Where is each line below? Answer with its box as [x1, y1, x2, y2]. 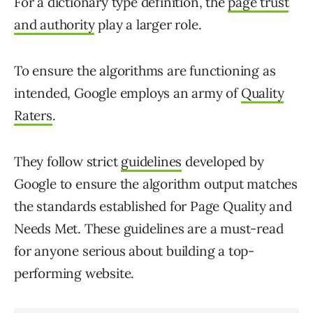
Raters [14, 107, 52, 124]
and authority [14, 16, 95, 34]
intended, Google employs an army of [14, 85, 241, 102]
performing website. [14, 265, 135, 282]
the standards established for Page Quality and [14, 198, 292, 215]
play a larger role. [94, 16, 202, 34]
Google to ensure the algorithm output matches [14, 175, 298, 193]
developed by [182, 153, 264, 170]
